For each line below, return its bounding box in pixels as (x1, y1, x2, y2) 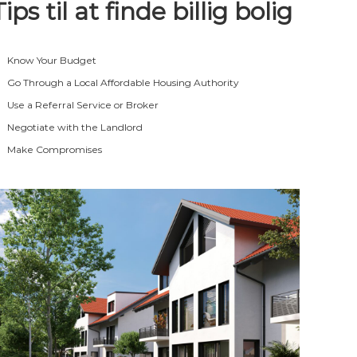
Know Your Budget (7, 53, 97, 66)
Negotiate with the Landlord (7, 120, 143, 133)
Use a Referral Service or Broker (7, 98, 159, 111)
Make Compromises (7, 143, 103, 155)
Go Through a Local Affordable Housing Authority (7, 76, 240, 88)
